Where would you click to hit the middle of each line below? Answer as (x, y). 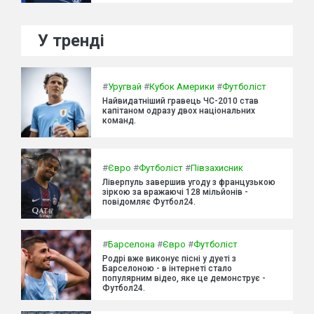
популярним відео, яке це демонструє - (184, 278)
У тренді (71, 41)
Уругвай (125, 86)
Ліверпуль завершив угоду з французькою (189, 182)
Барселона (131, 244)
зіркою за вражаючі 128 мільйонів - (175, 192)
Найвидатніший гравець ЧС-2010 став (180, 101)
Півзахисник (217, 168)
